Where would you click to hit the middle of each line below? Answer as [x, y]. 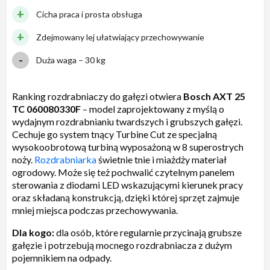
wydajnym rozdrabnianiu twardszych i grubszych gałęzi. [127, 121]
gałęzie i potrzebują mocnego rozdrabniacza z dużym [122, 245]
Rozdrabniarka [65, 159]
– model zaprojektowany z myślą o [152, 108]
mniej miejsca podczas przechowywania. [95, 210]
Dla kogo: [33, 232]
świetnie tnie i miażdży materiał [162, 159]
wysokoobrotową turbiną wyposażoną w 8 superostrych [128, 146]
